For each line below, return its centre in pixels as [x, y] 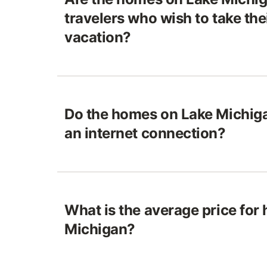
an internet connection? [145, 133]
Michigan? [100, 229]
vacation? [98, 37]
